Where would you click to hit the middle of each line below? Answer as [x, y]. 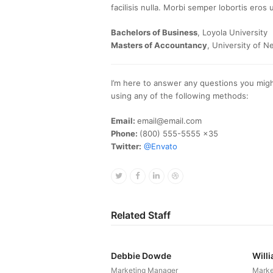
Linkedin [175, 175]
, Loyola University [232, 32]
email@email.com [169, 121]
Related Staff [141, 215]
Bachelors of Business [154, 32]
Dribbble [194, 175]
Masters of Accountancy [159, 45]
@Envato [161, 146]
